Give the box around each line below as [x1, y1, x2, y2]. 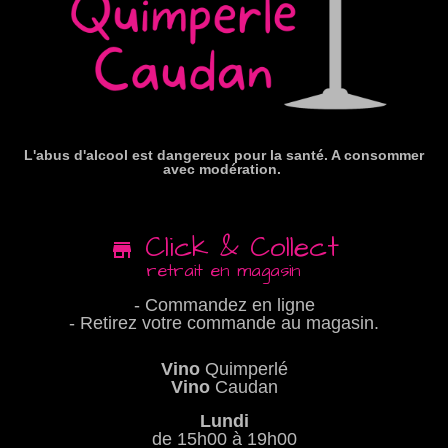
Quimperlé [199, 358, 288, 379]
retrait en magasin [147, 257, 301, 283]
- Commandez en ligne [133, 294, 315, 315]
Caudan [209, 376, 278, 397]
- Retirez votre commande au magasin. [69, 312, 379, 333]
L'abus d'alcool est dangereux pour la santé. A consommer [24, 146, 424, 163]
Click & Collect [133, 227, 339, 267]
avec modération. [163, 160, 285, 177]
